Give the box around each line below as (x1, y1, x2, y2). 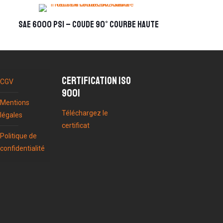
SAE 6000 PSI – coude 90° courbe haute (18, 19, 159, 30)
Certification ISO (62, 74, 131, 87)
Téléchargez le (62, 109, 108, 117)
